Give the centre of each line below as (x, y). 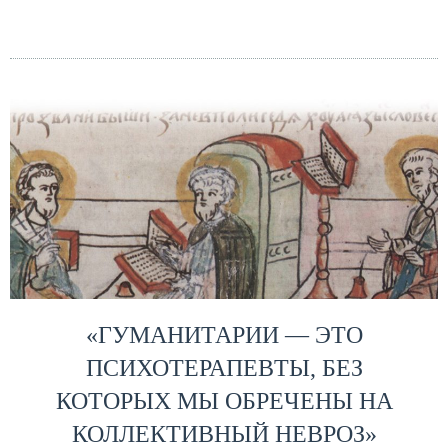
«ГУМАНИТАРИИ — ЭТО (224, 334)
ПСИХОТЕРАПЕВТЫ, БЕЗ (224, 367)
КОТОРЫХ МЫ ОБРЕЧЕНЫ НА (224, 400)
